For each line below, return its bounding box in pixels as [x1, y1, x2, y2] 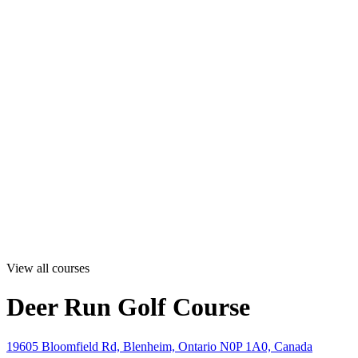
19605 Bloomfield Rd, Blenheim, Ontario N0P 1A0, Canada [6, 339, 312, 353]
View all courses [6, 261, 89, 275]
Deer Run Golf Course [6, 292, 250, 322]
